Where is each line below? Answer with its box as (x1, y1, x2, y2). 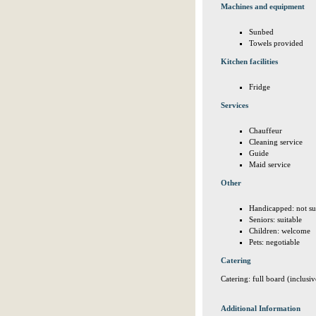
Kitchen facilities (221, 57, 278, 66)
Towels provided (249, 39, 303, 47)
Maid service (249, 160, 291, 169)
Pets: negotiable (249, 238, 300, 246)
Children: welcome (249, 226, 310, 235)
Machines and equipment (221, 2, 305, 11)
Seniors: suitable (249, 215, 302, 224)
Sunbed (249, 28, 274, 36)
